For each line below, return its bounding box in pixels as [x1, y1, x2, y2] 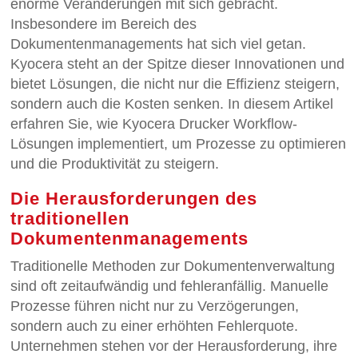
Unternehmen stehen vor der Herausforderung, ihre [10, 337, 338, 354]
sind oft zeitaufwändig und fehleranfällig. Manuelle [10, 277, 329, 294]
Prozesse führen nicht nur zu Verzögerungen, [10, 297, 300, 314]
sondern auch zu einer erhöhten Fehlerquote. [10, 317, 299, 334]
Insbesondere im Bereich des [10, 15, 197, 32]
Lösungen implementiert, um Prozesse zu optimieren [10, 135, 347, 152]
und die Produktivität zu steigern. [10, 155, 220, 172]
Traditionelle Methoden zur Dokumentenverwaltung [10, 257, 336, 274]
